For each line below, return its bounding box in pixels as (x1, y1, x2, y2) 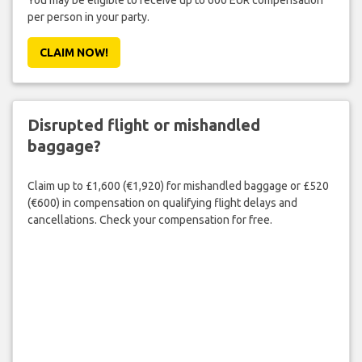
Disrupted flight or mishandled (27, 116, 260, 135)
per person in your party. (27, 11, 149, 24)
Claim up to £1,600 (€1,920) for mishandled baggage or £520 (27, 179, 329, 192)
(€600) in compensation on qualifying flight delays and (27, 196, 297, 209)
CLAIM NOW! (39, 46, 108, 60)
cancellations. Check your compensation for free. (27, 213, 272, 226)
